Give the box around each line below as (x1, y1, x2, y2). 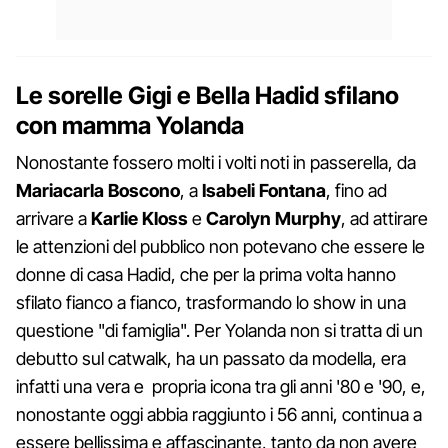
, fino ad (326, 179, 387, 201)
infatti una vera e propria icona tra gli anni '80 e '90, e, (16, 375, 426, 397)
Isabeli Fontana (202, 179, 326, 201)
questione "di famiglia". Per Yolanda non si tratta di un (16, 319, 423, 341)
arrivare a (16, 207, 91, 229)
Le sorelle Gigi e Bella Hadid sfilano (16, 80, 399, 110)
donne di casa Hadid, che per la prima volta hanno (16, 263, 396, 285)
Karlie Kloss (91, 207, 192, 229)
